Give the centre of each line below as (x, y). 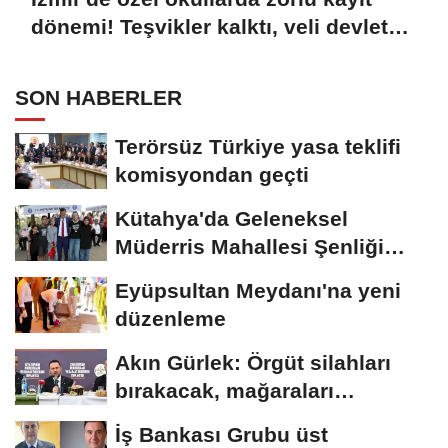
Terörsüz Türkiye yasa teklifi (258, 146)
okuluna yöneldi (112, 54)
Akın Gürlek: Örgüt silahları (253, 362)
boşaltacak (170, 418)
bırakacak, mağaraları (224, 390)
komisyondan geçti (212, 174)
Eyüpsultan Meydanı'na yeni (258, 290)
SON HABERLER (98, 97)
